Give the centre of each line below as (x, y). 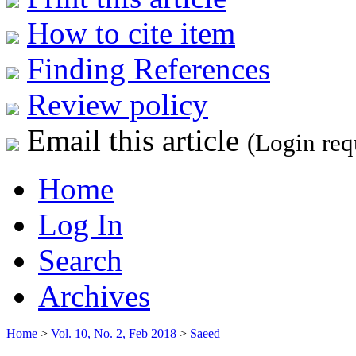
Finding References (149, 68)
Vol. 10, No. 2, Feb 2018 (114, 333)
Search (80, 260)
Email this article (133, 140)
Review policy (118, 104)
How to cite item (131, 33)
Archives (94, 296)
